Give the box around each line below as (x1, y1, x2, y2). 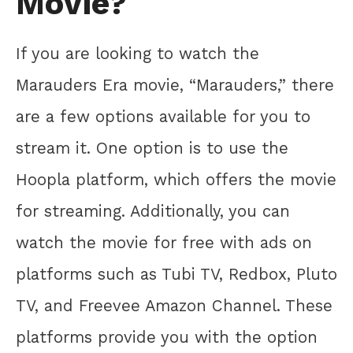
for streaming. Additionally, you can (16, 201, 290, 221)
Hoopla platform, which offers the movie (16, 169, 336, 189)
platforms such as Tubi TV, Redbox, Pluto (16, 264, 337, 284)
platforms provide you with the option (16, 327, 318, 347)
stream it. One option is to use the (16, 138, 288, 158)
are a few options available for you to (16, 106, 310, 126)
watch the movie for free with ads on (16, 232, 312, 252)
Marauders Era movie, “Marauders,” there (16, 75, 334, 95)
